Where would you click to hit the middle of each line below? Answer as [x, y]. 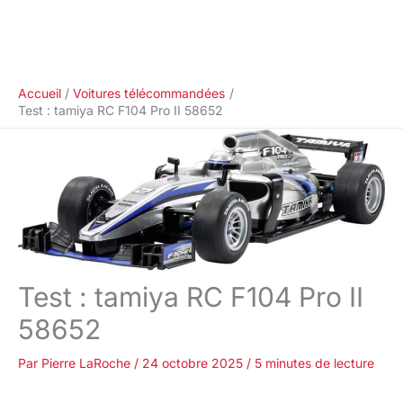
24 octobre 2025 [194, 363]
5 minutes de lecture [314, 363]
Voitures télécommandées [149, 93]
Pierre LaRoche [88, 363]
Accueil [40, 93]
